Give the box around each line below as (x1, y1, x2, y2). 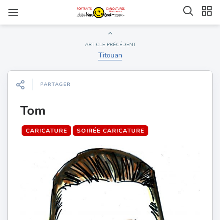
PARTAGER (40, 81, 71, 88)
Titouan (98, 51, 122, 60)
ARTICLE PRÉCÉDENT (84, 41, 136, 48)
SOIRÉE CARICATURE (77, 127, 144, 135)
